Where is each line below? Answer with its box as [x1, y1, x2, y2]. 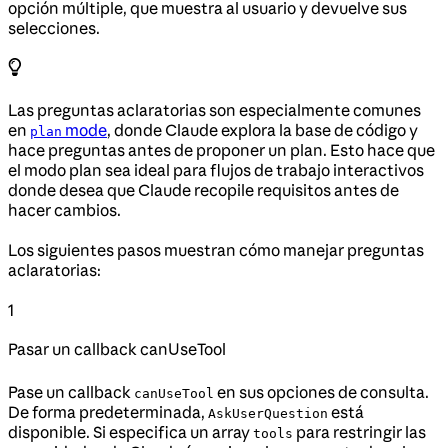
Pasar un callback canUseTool [8, 338, 226, 359]
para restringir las [293, 421, 426, 442]
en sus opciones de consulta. [214, 381, 429, 402]
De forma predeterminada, [8, 401, 208, 422]
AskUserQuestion [208, 405, 328, 421]
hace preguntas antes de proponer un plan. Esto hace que [8, 139, 435, 160]
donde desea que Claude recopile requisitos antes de [8, 179, 399, 200]
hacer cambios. [8, 199, 121, 220]
